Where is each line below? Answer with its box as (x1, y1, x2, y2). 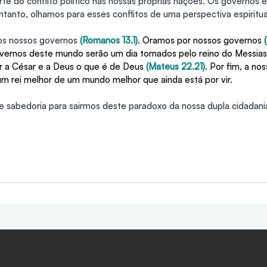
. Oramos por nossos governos (138, 35, 264, 46)
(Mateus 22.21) (146, 61, 205, 73)
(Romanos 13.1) (80, 35, 138, 46)
